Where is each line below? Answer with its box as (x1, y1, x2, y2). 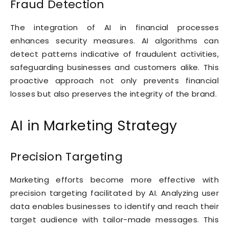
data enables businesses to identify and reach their (10, 201, 219, 212)
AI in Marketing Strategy (10, 116, 177, 135)
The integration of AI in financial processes (10, 22, 219, 33)
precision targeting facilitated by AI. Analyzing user (10, 188, 219, 199)
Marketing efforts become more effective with (10, 174, 219, 186)
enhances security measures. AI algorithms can (10, 35, 219, 47)
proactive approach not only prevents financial (10, 75, 219, 86)
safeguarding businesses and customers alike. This (10, 62, 219, 73)
